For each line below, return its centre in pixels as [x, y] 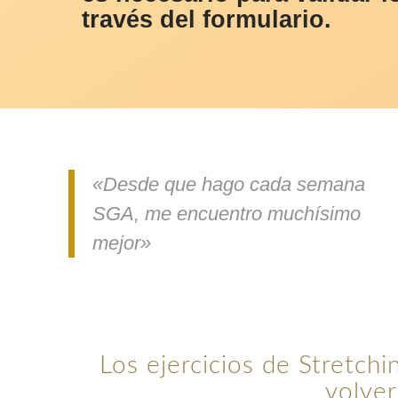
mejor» [121, 243]
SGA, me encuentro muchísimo [226, 214]
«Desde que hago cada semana [228, 185]
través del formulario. [206, 20]
